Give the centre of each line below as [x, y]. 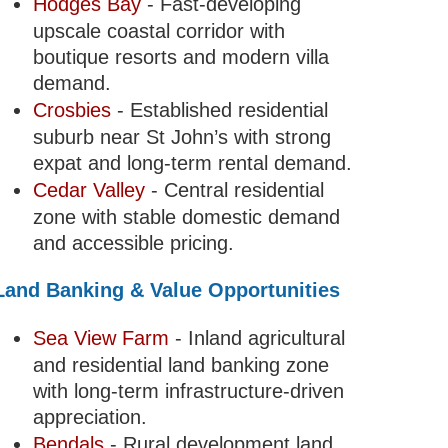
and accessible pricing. [133, 243]
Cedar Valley [88, 190]
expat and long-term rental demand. [192, 163]
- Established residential [219, 110]
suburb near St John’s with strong [181, 137]
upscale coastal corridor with [158, 31]
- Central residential [234, 190]
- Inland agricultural [256, 338]
